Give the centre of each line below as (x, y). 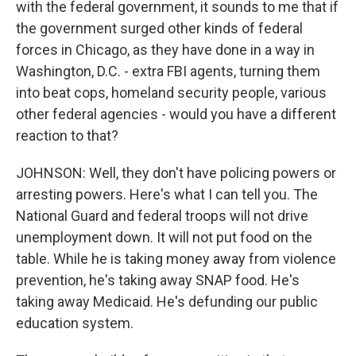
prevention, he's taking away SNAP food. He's (158, 280)
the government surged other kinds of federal (159, 28)
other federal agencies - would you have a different (176, 114)
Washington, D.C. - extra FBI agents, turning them (168, 71)
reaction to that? (67, 135)
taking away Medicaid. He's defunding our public (167, 302)
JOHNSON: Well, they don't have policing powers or (176, 173)
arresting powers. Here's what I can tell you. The (167, 194)
